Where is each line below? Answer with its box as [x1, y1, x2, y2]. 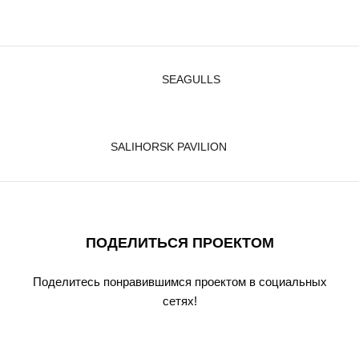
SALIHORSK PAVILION [110, 141, 227, 154]
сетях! [162, 294, 197, 309]
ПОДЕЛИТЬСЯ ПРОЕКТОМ [85, 235, 274, 252]
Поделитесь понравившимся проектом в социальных [32, 275, 327, 289]
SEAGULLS [161, 74, 220, 87]
